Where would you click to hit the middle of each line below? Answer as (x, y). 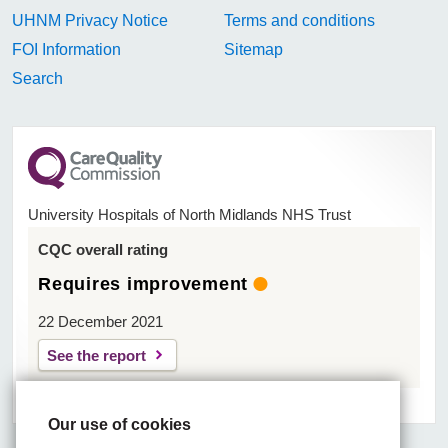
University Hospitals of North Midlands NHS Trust (189, 215)
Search (38, 79)
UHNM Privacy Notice (90, 21)
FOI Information (67, 50)
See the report (96, 356)
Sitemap (254, 50)
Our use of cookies (120, 424)
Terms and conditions (300, 21)
